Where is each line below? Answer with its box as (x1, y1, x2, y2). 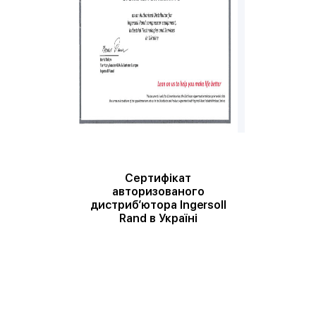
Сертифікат (125, 171, 191, 185)
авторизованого (111, 185, 205, 198)
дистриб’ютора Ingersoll (90, 198, 226, 212)
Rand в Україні (119, 212, 197, 225)
